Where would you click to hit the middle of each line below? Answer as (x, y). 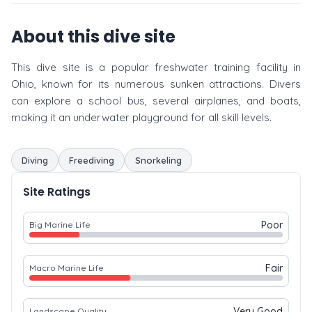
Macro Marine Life (67, 268)
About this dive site (93, 37)
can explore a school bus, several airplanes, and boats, (156, 101)
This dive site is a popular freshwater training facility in (156, 67)
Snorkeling (158, 160)
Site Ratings (57, 192)
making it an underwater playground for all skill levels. (141, 117)
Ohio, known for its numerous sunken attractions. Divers (156, 84)
